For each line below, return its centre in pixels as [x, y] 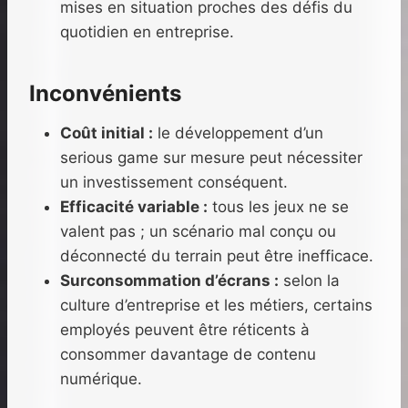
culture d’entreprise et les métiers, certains [216, 306]
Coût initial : [107, 133]
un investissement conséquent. [174, 183]
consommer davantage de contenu [188, 355]
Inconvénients [105, 94]
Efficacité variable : [134, 207]
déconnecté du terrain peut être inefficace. [217, 256]
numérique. [101, 379]
